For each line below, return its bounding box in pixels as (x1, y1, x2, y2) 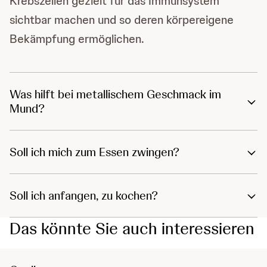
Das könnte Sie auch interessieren (10, 218, 254, 240)
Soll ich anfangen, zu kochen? (10, 188, 158, 204)
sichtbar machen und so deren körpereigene (10, 12, 234, 28)
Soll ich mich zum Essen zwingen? (10, 144, 179, 160)
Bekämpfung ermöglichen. (10, 31, 144, 47)
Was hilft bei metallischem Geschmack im (10, 86, 221, 103)
